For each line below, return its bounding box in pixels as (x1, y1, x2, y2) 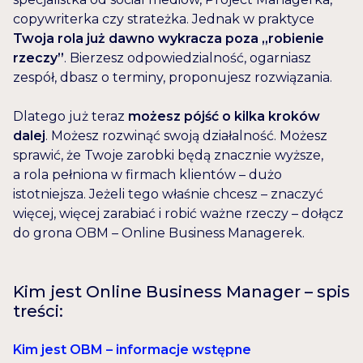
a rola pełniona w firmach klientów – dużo (13, 167, 282, 183)
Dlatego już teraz (13, 109, 125, 125)
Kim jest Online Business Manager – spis (13, 282, 350, 302)
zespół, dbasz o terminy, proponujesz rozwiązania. (13, 70, 332, 86)
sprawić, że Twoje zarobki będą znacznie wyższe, (13, 147, 323, 164)
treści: (13, 301, 63, 322)
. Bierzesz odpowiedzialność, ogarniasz (64, 50, 311, 66)
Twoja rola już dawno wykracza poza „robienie (13, 31, 324, 47)
